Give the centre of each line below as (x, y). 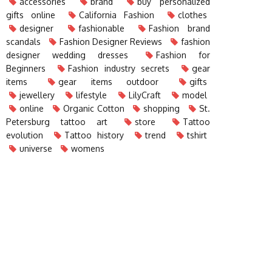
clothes (192, 15)
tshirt (197, 135)
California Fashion (117, 15)
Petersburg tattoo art (57, 122)
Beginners (26, 68)
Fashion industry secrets (119, 68)
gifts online (31, 15)
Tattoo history (94, 135)
